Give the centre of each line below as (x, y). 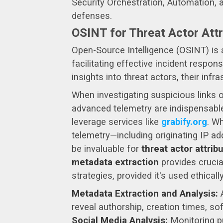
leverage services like (116, 121)
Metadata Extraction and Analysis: (145, 194)
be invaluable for (107, 148)
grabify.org (184, 121)
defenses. (92, 15)
